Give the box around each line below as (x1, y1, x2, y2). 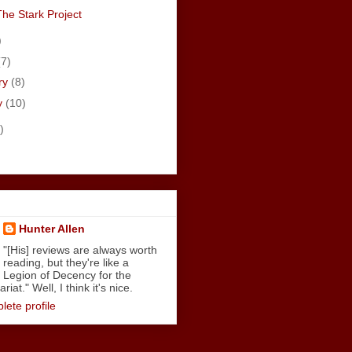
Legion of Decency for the (2, 269, 131, 282)
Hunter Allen (18, 222, 85, 236)
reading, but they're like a (2, 256, 129, 269)
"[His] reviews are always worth (2, 244, 157, 257)
